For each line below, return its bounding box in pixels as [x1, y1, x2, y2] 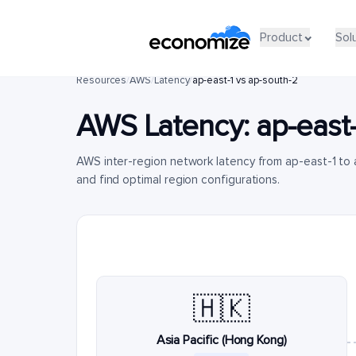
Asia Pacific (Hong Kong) [156, 332, 287, 348]
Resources [76, 74, 127, 87]
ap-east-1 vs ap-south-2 [192, 74, 298, 87]
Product [259, 29, 303, 45]
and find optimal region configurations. [76, 172, 281, 187]
